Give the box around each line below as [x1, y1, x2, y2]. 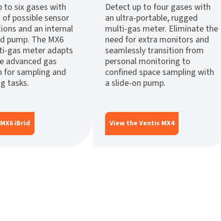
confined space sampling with [105, 66, 214, 79]
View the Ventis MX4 [110, 118, 174, 129]
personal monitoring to [105, 55, 190, 68]
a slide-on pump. [105, 77, 166, 90]
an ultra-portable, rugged [105, 12, 198, 25]
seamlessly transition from [105, 44, 204, 57]
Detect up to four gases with [105, 1, 211, 14]
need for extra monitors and [105, 34, 209, 46]
